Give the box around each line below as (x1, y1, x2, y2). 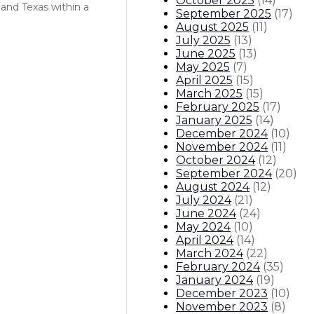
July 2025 (176, 33, 231, 47)
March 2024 (176, 246, 243, 260)
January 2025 (176, 113, 252, 127)
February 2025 (176, 100, 259, 114)
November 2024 (176, 139, 268, 153)
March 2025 (176, 86, 243, 100)
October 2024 (176, 153, 255, 167)
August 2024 (176, 179, 250, 193)
